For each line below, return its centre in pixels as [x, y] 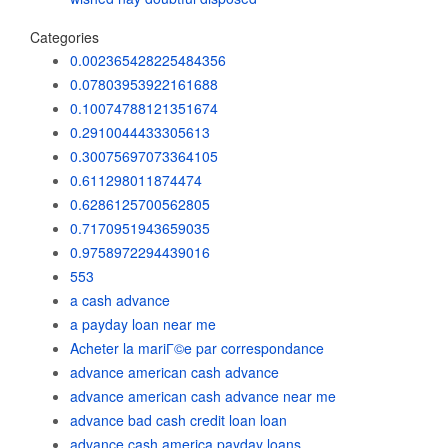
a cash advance [120, 300]
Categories [64, 37]
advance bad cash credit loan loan [178, 420]
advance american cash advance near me [203, 396]
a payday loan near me [143, 324]
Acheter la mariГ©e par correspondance [197, 348]
